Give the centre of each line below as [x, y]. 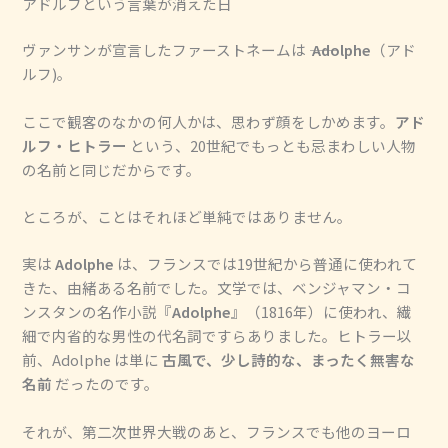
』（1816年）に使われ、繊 [322, 312]
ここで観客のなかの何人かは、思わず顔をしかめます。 [209, 121]
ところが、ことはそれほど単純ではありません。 [187, 217]
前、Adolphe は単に [92, 360]
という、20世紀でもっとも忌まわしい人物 [272, 145]
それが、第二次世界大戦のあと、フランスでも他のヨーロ [217, 431]
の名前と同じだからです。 [112, 169]
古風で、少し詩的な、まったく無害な [289, 360]
